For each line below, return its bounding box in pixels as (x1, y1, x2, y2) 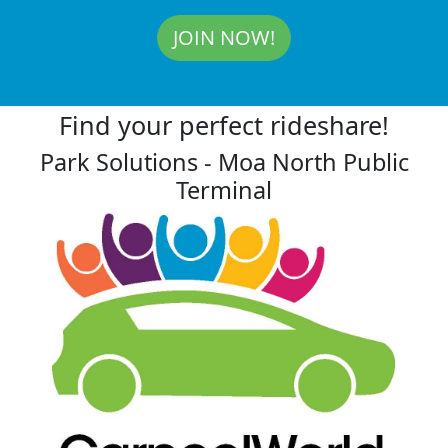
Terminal (176, 174, 272, 207)
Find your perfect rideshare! (59, 108, 389, 143)
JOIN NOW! (173, 23, 275, 51)
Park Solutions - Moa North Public (39, 146, 409, 179)
